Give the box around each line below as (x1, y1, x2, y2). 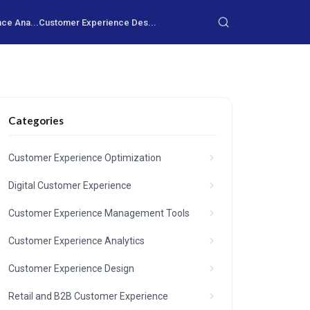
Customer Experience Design (8, 263, 135, 274)
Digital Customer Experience (8, 180, 132, 191)
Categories (8, 114, 64, 127)
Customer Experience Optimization (8, 152, 162, 163)
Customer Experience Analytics (8, 235, 145, 246)
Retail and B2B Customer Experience (8, 291, 169, 302)
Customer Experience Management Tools (8, 208, 190, 219)
